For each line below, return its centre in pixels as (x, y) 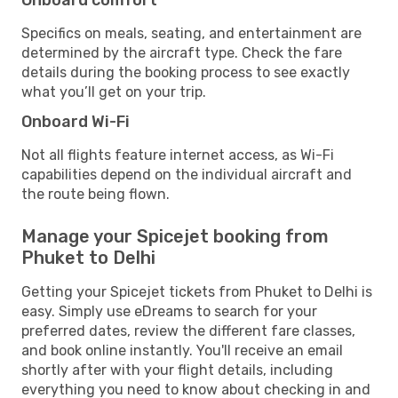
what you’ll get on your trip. (114, 92)
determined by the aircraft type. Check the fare (182, 52)
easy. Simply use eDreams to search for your (169, 311)
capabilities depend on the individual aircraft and (187, 174)
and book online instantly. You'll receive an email (182, 350)
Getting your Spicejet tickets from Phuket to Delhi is (197, 291)
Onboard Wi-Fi (76, 121)
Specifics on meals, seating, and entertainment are (191, 33)
